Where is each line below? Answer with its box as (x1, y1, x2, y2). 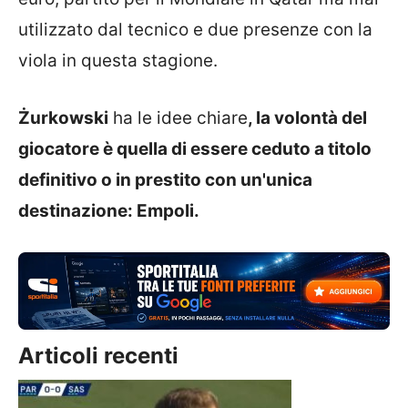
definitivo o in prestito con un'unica (18, 168, 312, 190)
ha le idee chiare (108, 107, 248, 128)
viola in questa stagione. (18, 50, 218, 71)
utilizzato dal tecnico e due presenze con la (18, 19, 372, 40)
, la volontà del (248, 107, 367, 128)
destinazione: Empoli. (18, 199, 199, 221)
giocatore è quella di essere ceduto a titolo (18, 138, 372, 159)
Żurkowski (18, 107, 108, 128)
